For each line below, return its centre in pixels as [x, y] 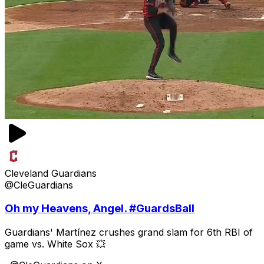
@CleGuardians [39, 185]
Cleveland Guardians [51, 173]
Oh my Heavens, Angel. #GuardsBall [100, 209]
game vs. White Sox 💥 [55, 244]
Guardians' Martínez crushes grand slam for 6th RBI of [129, 232]
